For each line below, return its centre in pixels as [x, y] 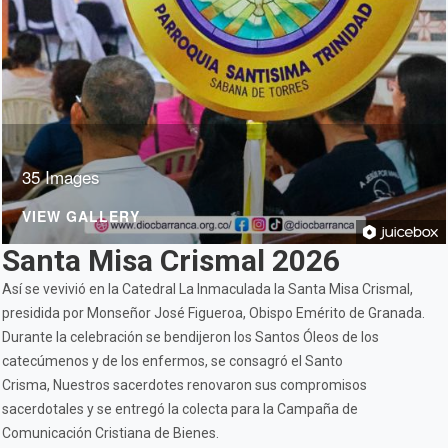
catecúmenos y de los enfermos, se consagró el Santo [172, 361]
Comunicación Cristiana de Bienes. [110, 433]
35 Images [61, 176]
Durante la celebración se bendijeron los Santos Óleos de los [190, 337]
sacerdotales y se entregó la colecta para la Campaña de [180, 409]
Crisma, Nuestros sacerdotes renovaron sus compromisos [184, 385]
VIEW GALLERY [81, 216]
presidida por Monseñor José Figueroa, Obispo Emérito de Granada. [213, 313]
